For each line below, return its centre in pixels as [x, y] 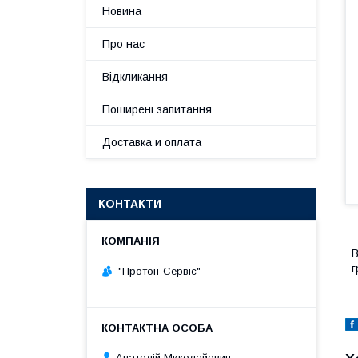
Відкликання [135, 77]
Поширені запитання [157, 109]
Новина [122, 11]
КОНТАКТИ [130, 204]
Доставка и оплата [152, 142]
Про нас [123, 44]
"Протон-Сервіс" [159, 271]
